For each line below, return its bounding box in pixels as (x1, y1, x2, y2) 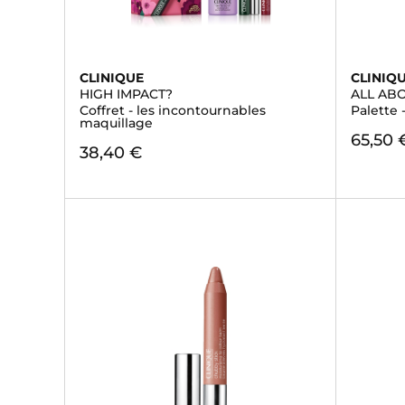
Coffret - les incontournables (80, 102, 266, 118)
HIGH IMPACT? (80, 86, 173, 102)
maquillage (80, 115, 153, 131)
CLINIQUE (80, 70, 144, 86)
